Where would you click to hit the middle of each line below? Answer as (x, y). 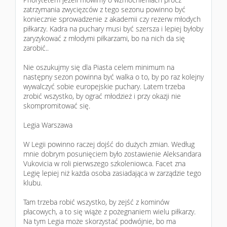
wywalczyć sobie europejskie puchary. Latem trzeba (104, 86)
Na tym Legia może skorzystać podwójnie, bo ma (100, 221)
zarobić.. (36, 48)
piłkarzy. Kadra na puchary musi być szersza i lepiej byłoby (113, 29)
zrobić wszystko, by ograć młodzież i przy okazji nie (102, 96)
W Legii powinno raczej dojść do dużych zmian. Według (109, 144)
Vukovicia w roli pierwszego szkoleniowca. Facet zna (104, 163)
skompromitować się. (57, 106)
